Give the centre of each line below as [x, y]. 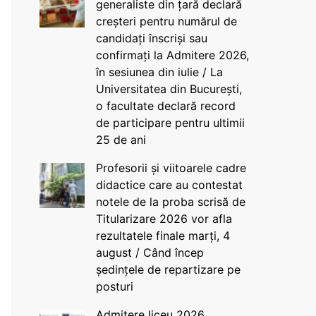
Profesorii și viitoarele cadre [171, 168]
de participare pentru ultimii [170, 123]
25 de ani [121, 140]
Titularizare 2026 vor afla [164, 219]
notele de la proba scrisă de [170, 202]
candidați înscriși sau [151, 38]
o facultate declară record [165, 106]
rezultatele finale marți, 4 [163, 236]
